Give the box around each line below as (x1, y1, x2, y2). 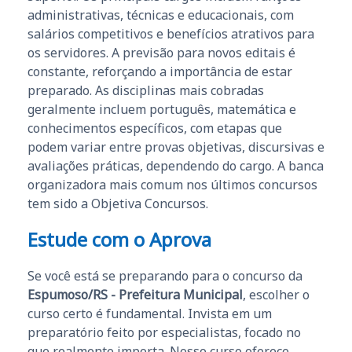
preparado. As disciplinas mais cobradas (27, 81, 264, 99)
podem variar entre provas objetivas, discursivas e (27, 137, 324, 156)
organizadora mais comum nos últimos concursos (27, 175, 317, 193)
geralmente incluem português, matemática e (27, 100, 296, 118)
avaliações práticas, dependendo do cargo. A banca (27, 156, 324, 174)
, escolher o (243, 285, 310, 303)
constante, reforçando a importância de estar (27, 62, 292, 80)
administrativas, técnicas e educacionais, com (27, 5, 294, 24)
